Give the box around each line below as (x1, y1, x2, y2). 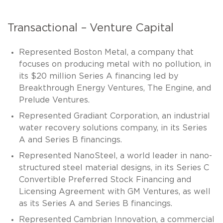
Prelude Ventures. (18, 96, 90, 104)
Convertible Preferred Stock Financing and (18, 175, 191, 184)
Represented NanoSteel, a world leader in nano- (18, 151, 212, 160)
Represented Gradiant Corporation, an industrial (18, 111, 210, 120)
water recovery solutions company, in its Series (18, 123, 207, 132)
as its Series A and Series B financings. (18, 199, 172, 208)
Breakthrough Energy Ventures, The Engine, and (18, 84, 211, 92)
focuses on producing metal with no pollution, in (18, 60, 211, 68)
